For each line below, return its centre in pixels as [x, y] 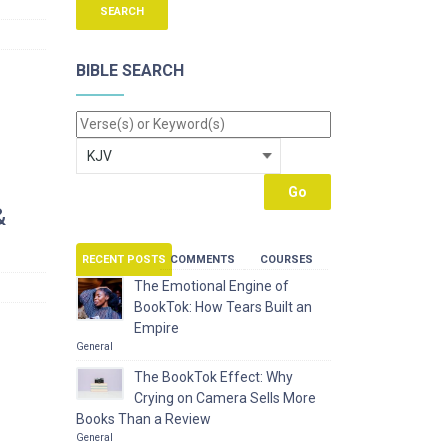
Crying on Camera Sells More [225, 398]
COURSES [286, 259]
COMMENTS [202, 259]
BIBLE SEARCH [130, 70]
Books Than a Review [143, 419]
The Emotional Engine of [211, 286]
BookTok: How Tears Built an [223, 307]
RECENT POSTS [124, 259]
